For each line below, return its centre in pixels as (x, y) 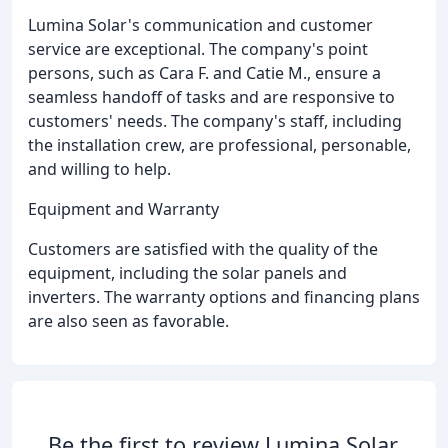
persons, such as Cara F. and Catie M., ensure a (204, 73)
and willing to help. (99, 169)
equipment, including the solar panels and (187, 273)
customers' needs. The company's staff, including (215, 121)
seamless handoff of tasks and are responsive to (211, 97)
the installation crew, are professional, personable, (219, 145)
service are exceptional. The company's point (198, 49)
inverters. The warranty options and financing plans (224, 297)
